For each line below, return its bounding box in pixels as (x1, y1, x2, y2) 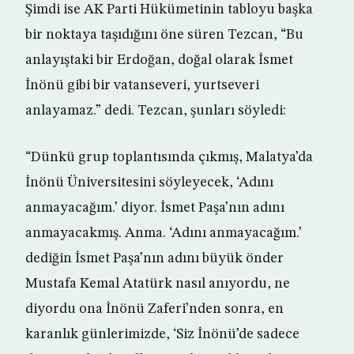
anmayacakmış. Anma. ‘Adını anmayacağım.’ (25, 226, 302, 241)
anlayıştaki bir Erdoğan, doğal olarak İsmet (25, 53, 293, 68)
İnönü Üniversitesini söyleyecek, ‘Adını (25, 175, 273, 190)
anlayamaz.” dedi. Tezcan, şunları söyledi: (25, 104, 286, 119)
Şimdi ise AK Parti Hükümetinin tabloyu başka (25, 2, 313, 17)
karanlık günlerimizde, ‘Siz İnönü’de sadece (25, 327, 299, 342)
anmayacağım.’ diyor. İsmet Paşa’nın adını (25, 201, 284, 216)
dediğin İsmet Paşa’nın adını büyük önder (25, 251, 284, 266)
